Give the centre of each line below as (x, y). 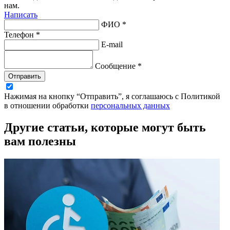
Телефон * (22, 35)
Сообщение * (118, 66)
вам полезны (40, 141)
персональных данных (130, 106)
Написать (21, 15)
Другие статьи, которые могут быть (105, 128)
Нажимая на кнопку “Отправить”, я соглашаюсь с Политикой (112, 97)
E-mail (112, 45)
